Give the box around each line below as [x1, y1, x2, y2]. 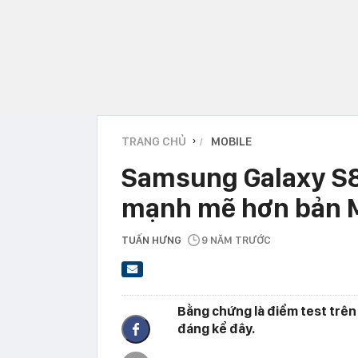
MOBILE [211, 133, 252, 149]
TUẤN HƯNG [121, 233, 181, 246]
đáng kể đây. [177, 320, 255, 337]
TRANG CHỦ [121, 133, 186, 149]
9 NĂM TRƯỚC [201, 233, 271, 246]
